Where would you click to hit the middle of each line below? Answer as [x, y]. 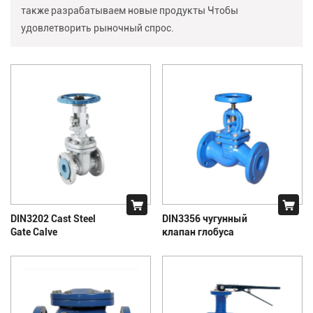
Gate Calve [34, 231]
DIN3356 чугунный [205, 218]
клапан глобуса [198, 231]
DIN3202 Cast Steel [53, 218]
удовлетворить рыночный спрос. [97, 27]
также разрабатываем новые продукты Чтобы [130, 10]
